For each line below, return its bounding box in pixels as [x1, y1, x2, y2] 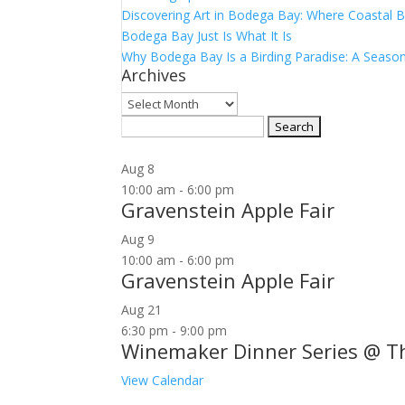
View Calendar [121, 372, 204, 389]
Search [120, 117, 161, 134]
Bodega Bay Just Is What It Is [121, 27, 293, 44]
